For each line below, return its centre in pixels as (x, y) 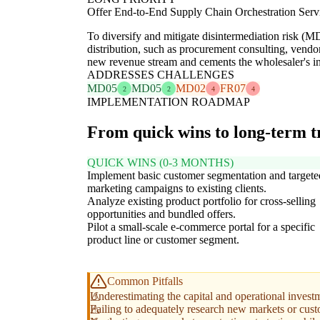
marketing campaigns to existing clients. (177, 189)
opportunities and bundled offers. (161, 214)
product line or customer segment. (163, 240)
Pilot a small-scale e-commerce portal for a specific (201, 227)
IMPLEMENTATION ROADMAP (169, 102)
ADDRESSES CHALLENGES (161, 75)
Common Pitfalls (145, 281)
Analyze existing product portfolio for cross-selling (201, 201)
